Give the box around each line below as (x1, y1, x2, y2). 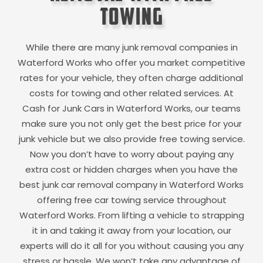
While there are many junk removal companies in (25, 41, 238, 54)
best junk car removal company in (19, 178, 169, 191)
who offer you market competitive (95, 56, 245, 69)
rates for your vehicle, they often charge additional (20, 72, 243, 85)
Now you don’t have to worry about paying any (29, 148, 234, 161)
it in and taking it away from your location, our (32, 224, 231, 237)
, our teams (191, 102, 241, 115)
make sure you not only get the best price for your (21, 117, 242, 130)
